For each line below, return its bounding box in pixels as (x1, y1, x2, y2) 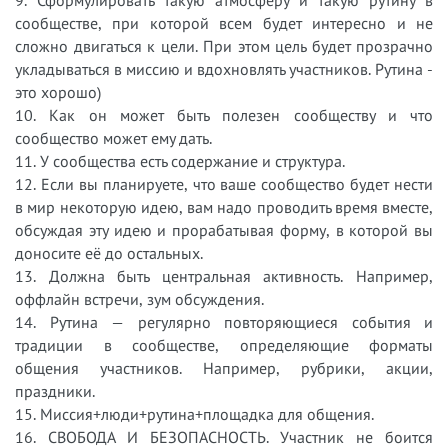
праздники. (15, 380, 95, 401)
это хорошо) (15, 81, 101, 102)
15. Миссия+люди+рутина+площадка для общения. (15, 403, 374, 424)
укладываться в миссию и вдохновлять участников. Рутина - (15, 58, 433, 79)
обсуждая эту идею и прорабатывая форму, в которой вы (15, 219, 433, 240)
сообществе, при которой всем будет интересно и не (15, 12, 433, 33)
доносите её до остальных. (15, 242, 207, 263)
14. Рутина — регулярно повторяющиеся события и (15, 311, 433, 332)
